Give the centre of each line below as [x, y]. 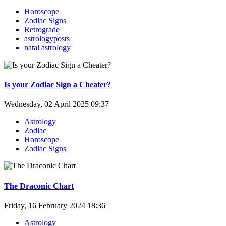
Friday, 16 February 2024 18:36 [55, 205]
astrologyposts [47, 38]
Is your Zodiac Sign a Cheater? [58, 85]
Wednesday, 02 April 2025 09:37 [56, 104]
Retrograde [42, 29]
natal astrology [47, 47]
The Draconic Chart [39, 186]
